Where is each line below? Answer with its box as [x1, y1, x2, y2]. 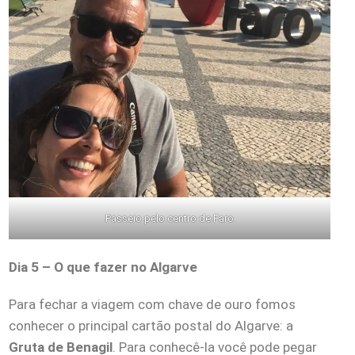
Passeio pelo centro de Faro [105, 212, 234, 224]
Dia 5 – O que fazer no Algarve [9, 259, 197, 276]
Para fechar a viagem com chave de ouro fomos [9, 296, 296, 313]
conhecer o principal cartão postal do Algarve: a [9, 318, 293, 334]
